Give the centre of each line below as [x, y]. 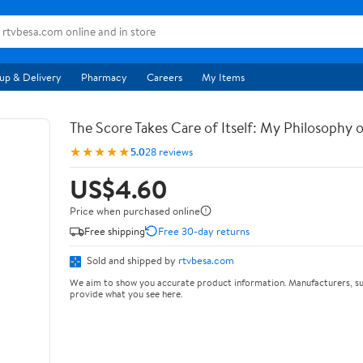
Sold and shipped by [131, 260]
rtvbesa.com [206, 260]
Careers [164, 77]
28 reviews [169, 151]
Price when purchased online [135, 211]
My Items [223, 77]
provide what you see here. [126, 293]
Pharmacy [104, 77]
